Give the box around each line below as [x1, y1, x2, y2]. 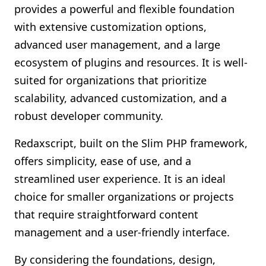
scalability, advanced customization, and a [14, 91, 227, 105]
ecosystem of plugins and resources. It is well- [14, 55, 248, 69]
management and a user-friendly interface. [14, 225, 230, 239]
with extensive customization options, [14, 20, 207, 34]
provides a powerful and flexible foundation [14, 2, 235, 16]
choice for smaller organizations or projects [14, 189, 234, 204]
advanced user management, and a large [14, 37, 220, 52]
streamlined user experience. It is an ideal [14, 172, 226, 186]
